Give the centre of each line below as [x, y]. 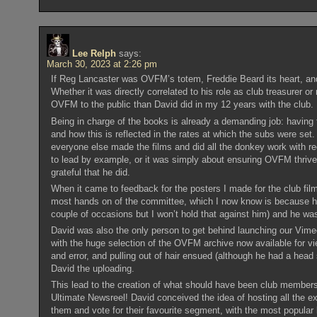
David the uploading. [92, 268]
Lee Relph [94, 54]
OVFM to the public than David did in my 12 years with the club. [182, 105]
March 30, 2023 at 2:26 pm [102, 64]
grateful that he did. [90, 172]
